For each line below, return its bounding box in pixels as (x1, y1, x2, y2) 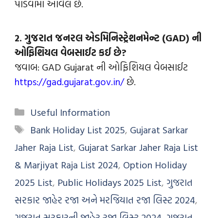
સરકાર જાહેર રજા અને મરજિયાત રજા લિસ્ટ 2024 (15, 192, 195, 207)
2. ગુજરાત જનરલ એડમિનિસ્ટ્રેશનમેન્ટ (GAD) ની (15, 30, 201, 45)
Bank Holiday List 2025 (30, 122, 125, 137)
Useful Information (30, 104, 110, 119)
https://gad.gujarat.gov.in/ (15, 73, 124, 89)
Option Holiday (123, 157, 187, 172)
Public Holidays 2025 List (57, 174, 162, 189)
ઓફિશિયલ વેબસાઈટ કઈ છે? (15, 44, 127, 59)
